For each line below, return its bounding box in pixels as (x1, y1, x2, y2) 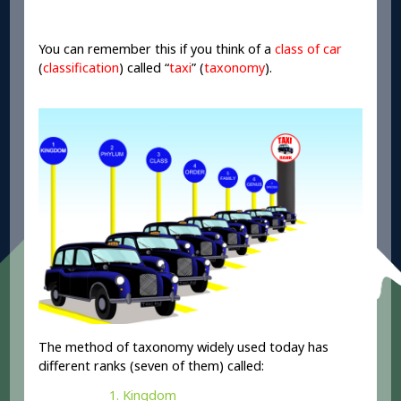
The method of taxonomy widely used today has (38, 337, 329, 355)
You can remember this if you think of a (38, 39, 276, 57)
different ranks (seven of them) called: (38, 356, 265, 374)
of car (307, 39, 343, 57)
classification (43, 58, 120, 76)
